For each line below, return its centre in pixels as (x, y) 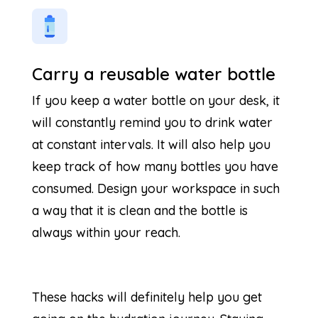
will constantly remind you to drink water (152, 122)
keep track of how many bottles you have (155, 166)
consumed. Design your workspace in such (155, 188)
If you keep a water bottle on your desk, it (155, 100)
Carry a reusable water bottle (153, 73)
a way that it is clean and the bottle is (139, 210)
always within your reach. (106, 232)
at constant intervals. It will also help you (151, 144)
